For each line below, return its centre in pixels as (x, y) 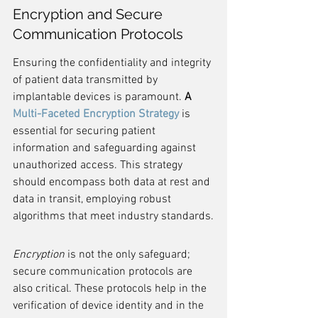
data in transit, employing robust (93, 199)
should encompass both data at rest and (113, 182)
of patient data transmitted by (87, 80)
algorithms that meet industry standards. (113, 216)
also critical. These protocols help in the (111, 289)
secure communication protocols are (104, 272)
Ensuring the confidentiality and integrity (113, 63)
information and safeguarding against (106, 148)
